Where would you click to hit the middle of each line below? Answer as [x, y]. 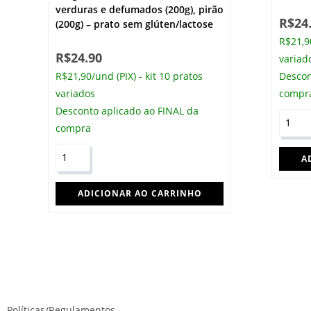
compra [73, 128]
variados [75, 93]
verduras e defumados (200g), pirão [139, 9]
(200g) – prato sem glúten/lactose [134, 24]
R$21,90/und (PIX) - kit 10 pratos [129, 76]
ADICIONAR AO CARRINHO [140, 193]
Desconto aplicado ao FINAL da [127, 110]
